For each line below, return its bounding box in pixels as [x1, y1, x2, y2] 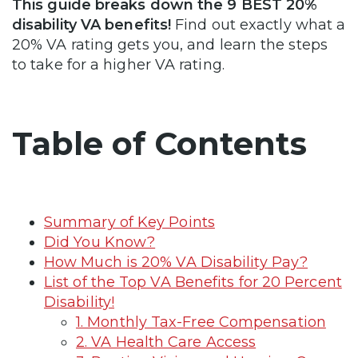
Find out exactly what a [175, 15, 346, 34]
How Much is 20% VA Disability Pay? [44, 253, 308, 271]
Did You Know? [44, 233, 156, 251]
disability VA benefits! [12, 15, 176, 34]
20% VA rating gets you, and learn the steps [12, 35, 328, 54]
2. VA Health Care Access [76, 332, 257, 351]
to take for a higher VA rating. [12, 55, 225, 74]
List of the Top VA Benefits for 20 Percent [44, 272, 342, 291]
